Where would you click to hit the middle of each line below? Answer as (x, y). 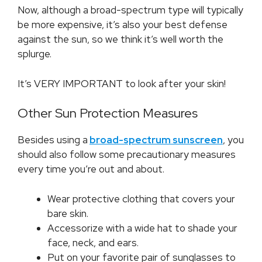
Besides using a (53, 140)
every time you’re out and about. (91, 169)
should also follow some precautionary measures (127, 155)
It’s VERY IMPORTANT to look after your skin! (122, 83)
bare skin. (68, 213)
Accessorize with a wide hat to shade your (142, 228)
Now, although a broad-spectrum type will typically (130, 10)
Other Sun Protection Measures (108, 113)
